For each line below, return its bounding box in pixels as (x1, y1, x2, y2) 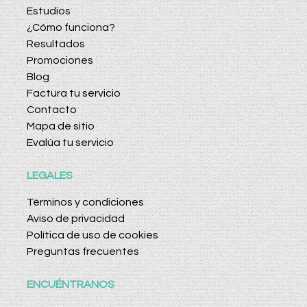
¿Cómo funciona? (27, 22, 115, 34)
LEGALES (27, 170, 73, 182)
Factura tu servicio (27, 88, 121, 99)
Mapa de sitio (27, 121, 95, 132)
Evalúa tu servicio (27, 137, 114, 149)
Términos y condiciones (27, 197, 144, 208)
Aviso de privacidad (27, 213, 125, 225)
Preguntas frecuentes (27, 246, 139, 258)
